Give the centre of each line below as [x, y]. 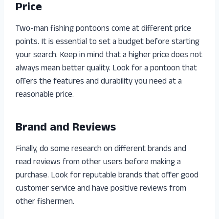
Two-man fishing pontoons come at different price [103, 29]
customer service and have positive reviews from [101, 189]
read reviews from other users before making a [98, 163]
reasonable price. [45, 95]
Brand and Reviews [66, 128]
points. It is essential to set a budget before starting [108, 42]
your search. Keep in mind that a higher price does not [109, 55]
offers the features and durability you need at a [99, 82]
